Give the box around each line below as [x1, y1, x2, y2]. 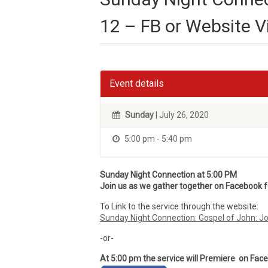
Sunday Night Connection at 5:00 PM [100, 170, 237, 179]
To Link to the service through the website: [100, 202, 258, 211]
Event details [109, 78, 164, 89]
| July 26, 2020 [154, 110, 209, 120]
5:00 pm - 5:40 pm [123, 134, 192, 144]
